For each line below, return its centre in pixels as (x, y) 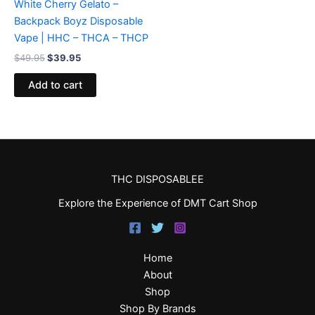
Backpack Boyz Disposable (78, 21)
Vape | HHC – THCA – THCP (81, 38)
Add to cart (55, 85)
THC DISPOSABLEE (157, 179)
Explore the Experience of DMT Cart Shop (157, 203)
